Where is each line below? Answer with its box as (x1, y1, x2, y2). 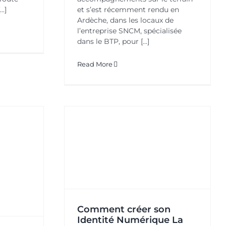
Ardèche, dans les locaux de (77, 16, 174, 25)
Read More (77, 60, 112, 69)
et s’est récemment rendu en (77, 5, 179, 15)
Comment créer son (77, 203, 171, 215)
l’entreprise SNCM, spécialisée (77, 26, 182, 36)
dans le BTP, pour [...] (77, 37, 149, 46)
